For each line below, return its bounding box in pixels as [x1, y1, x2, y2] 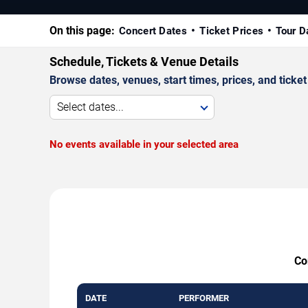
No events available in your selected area [49, 137, 239, 151]
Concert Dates [119, 24, 187, 37]
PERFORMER [179, 292, 229, 303]
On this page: [49, 23, 115, 37]
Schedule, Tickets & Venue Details [49, 54, 239, 69]
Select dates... [57, 100, 124, 113]
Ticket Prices [199, 24, 264, 37]
